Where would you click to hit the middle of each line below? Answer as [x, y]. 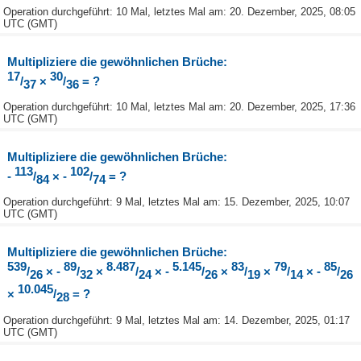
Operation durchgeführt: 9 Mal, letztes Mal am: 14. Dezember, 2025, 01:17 [176, 320]
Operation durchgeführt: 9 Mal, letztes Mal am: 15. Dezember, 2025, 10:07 [176, 202]
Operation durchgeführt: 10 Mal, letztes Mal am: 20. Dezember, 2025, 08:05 [179, 12]
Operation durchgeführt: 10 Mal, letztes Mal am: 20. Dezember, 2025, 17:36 [179, 107]
